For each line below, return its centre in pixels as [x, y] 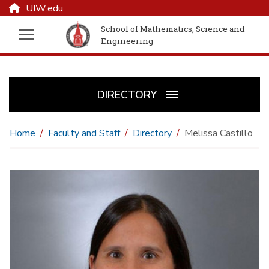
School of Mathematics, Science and [173, 29]
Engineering [127, 41]
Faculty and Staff [84, 134]
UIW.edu [44, 8]
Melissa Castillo [219, 134]
